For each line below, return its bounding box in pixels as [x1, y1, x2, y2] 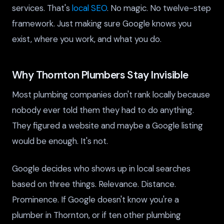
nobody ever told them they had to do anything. [12, 104, 194, 116]
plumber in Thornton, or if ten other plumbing [12, 209, 181, 220]
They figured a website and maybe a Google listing [12, 120, 203, 131]
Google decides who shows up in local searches [12, 162, 190, 174]
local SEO [72, 2, 107, 13]
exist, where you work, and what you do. [12, 33, 161, 44]
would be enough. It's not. [12, 135, 108, 147]
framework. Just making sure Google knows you [12, 17, 191, 29]
